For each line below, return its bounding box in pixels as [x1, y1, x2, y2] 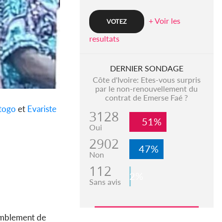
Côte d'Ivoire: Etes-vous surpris [92, 75, 201, 85]
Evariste [27, 104, 56, 114]
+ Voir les [148, 16, 180, 26]
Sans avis [89, 177, 121, 187]
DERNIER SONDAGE [110, 63, 183, 73]
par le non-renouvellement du [95, 84, 198, 94]
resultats [89, 34, 119, 44]
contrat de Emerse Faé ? [105, 93, 188, 103]
